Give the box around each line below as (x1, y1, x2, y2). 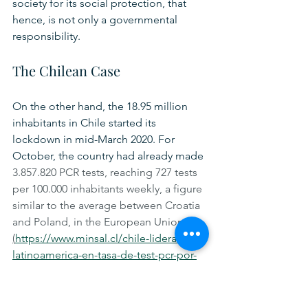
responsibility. (12, 30, 86, 43)
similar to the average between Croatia (12, 199, 203, 212)
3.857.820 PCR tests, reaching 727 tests (12, 166, 200, 179)
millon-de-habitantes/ (12, 265, 118, 278)
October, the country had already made (12, 149, 206, 163)
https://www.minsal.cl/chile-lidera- (15, 232, 180, 245)
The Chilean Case (12, 61, 120, 80)
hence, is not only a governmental (12, 13, 180, 27)
